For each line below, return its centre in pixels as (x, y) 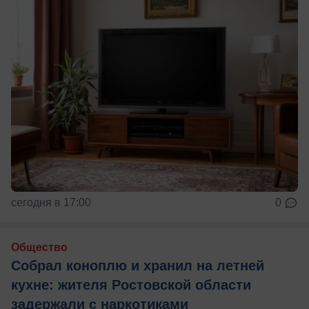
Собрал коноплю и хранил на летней (138, 265)
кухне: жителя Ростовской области (131, 285)
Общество (39, 247)
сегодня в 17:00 (51, 202)
